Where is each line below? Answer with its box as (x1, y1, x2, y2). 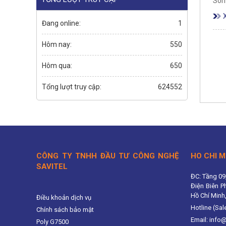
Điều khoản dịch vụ (36, 193, 91, 201)
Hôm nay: (42, 40, 72, 48)
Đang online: (42, 19, 81, 27)
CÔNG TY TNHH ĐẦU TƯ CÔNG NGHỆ (36, 151, 179, 160)
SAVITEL (36, 161, 68, 171)
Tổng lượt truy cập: (42, 82, 101, 91)
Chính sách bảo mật (36, 205, 94, 213)
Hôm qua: (42, 61, 72, 70)
